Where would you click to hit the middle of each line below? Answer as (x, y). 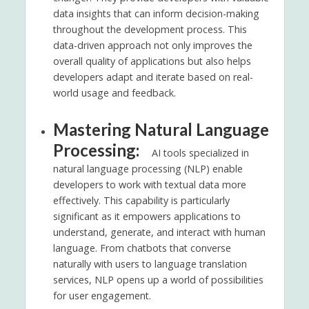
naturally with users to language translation (150, 263)
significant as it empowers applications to (147, 216)
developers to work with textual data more (149, 184)
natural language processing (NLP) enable (148, 168)
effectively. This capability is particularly (141, 200)
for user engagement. (102, 295)
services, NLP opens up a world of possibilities (158, 279)
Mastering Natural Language (161, 129)
